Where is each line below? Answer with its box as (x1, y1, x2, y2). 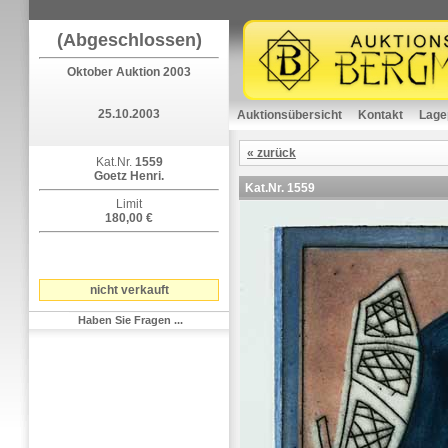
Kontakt (358, 108, 403, 122)
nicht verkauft (89, 283, 169, 297)
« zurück (247, 146, 296, 160)
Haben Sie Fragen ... (77, 314, 183, 326)
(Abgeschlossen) (56, 30, 202, 50)
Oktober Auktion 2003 (67, 65, 191, 79)
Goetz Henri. (94, 169, 164, 183)
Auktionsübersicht (237, 108, 342, 122)
